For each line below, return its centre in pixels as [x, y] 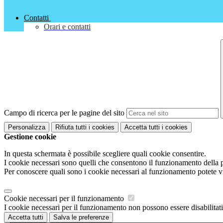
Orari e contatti [67, 27]
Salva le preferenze [81, 217]
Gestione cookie [30, 136]
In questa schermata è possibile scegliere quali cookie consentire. [105, 153]
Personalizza [27, 127]
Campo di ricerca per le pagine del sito [64, 113]
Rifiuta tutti [71, 127]
